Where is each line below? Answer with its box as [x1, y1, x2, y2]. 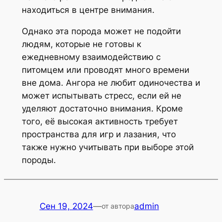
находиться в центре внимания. [21, 5, 155, 15]
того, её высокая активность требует [21, 116, 178, 127]
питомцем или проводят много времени [21, 65, 189, 75]
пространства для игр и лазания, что [21, 129, 176, 140]
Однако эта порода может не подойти [21, 26, 181, 37]
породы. [21, 155, 56, 166]
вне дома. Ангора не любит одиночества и [21, 78, 200, 88]
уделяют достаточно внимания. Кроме [21, 104, 183, 114]
